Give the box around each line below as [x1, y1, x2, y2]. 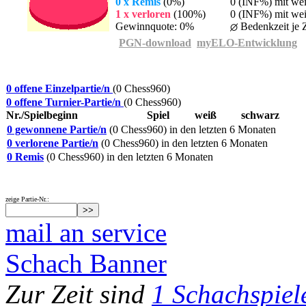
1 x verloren [115, 8, 171, 20]
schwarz [241, 109, 282, 121]
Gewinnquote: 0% [115, 20, 194, 32]
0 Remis [7, 151, 44, 163]
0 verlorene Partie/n [7, 137, 98, 149]
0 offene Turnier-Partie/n [6, 96, 124, 108]
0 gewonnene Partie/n [7, 124, 107, 135]
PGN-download [119, 37, 191, 48]
